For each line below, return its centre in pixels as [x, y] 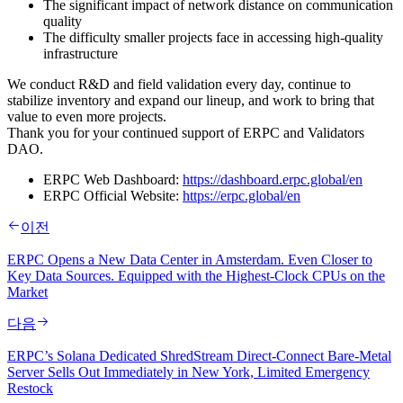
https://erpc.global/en [242, 195]
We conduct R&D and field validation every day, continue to [179, 84]
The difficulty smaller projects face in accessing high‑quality [213, 37]
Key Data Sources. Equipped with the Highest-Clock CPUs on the [196, 275]
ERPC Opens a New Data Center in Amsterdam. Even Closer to [190, 259]
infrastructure [81, 53]
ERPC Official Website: [113, 195]
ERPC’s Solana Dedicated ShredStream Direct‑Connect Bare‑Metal [199, 355]
